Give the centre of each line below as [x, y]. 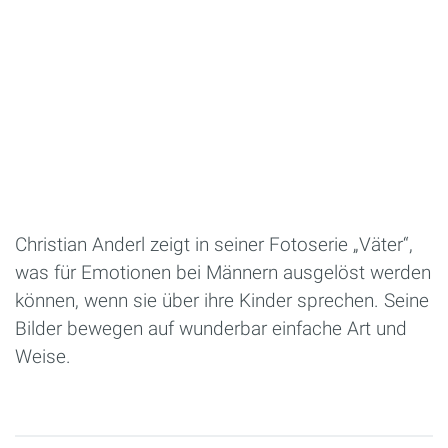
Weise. [43, 356]
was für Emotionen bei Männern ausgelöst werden [223, 272]
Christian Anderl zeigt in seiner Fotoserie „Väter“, [214, 244]
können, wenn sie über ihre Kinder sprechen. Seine [222, 300]
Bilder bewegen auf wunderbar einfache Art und [211, 328]
